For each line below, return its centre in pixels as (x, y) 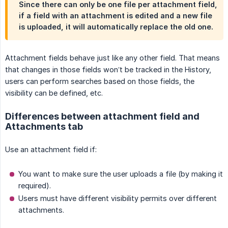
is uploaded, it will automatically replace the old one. (116, 26)
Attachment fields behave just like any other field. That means (112, 58)
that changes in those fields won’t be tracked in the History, (108, 69)
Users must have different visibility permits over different (118, 198)
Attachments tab (44, 126)
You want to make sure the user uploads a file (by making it (121, 174)
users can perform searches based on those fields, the (100, 81)
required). (35, 185)
